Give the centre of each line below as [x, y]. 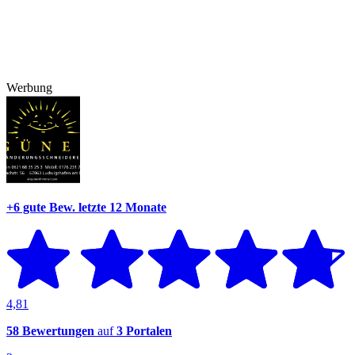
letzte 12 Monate [122, 207]
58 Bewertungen [50, 331]
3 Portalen [144, 331]
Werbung [29, 88]
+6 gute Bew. [41, 207]
